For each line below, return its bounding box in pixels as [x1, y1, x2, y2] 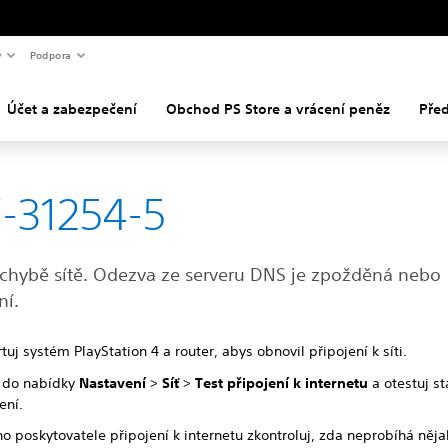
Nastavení [79, 373, 147, 392]
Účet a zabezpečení [7, 100, 137, 118]
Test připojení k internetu [195, 373, 369, 392]
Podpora [29, 47, 71, 62]
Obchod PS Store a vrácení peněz [166, 100, 390, 118]
